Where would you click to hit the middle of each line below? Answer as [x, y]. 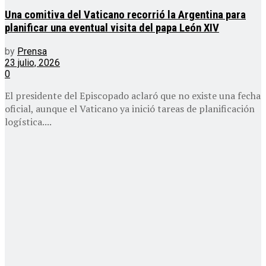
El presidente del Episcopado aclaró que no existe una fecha [133, 96]
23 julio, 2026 [32, 63]
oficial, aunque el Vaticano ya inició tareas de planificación [130, 109]
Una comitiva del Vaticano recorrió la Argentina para [125, 15]
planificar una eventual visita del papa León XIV [112, 28]
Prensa [32, 52]
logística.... [28, 122]
